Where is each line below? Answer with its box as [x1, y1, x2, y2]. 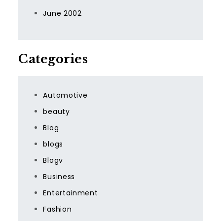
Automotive [43, 90, 88, 100]
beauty [43, 107, 70, 116]
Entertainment [43, 188, 98, 198]
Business [43, 172, 75, 182]
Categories [18, 52, 88, 66]
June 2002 [43, 8, 82, 18]
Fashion [43, 204, 72, 214]
